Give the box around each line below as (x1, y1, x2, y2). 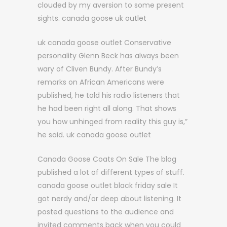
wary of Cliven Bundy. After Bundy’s (37, 64, 162, 74)
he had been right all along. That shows (37, 103, 176, 113)
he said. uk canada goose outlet (37, 130, 151, 140)
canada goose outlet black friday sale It (37, 180, 178, 191)
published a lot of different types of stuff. (37, 167, 184, 177)
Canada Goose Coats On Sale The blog (37, 154, 176, 164)
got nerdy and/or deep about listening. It (37, 194, 181, 204)
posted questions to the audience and (37, 207, 174, 217)
